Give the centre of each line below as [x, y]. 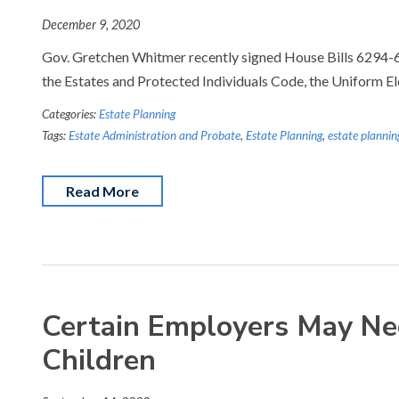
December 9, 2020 [91, 24]
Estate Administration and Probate [155, 135]
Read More [102, 191]
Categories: [70, 114]
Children [99, 360]
